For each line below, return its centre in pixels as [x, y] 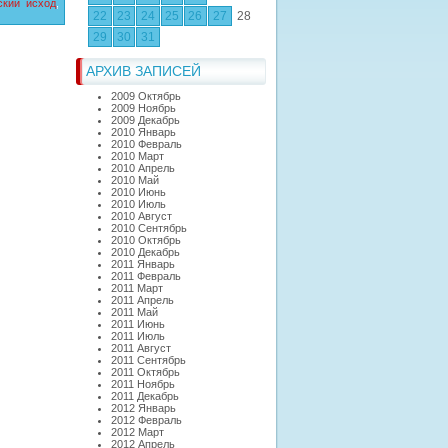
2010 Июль [138, 204]
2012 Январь [143, 408]
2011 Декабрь [145, 396]
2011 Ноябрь [143, 384]
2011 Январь [143, 264]
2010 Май [135, 180]
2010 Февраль [146, 144]
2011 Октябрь [145, 372]
